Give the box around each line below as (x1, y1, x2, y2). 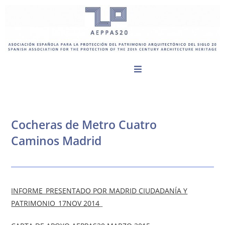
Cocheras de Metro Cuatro (11, 117, 157, 133)
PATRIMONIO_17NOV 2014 (11, 198, 100, 208)
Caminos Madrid (11, 133, 102, 149)
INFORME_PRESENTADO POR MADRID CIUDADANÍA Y (11, 186, 188, 196)
